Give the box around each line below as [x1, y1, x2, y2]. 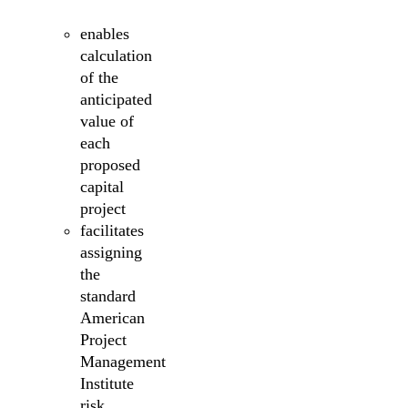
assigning [80, 242, 142, 261]
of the [80, 67, 118, 87]
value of [80, 111, 134, 130]
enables [80, 24, 129, 43]
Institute [80, 373, 134, 393]
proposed [80, 155, 140, 174]
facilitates [80, 220, 144, 240]
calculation [80, 46, 152, 65]
